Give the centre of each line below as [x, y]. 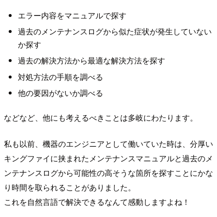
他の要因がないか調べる [60, 93]
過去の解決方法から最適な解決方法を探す [91, 61]
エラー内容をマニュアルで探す [72, 15]
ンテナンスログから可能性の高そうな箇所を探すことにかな [108, 172]
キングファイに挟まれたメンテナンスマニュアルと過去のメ [108, 158]
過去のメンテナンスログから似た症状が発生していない [115, 31]
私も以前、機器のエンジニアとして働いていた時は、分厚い [108, 143]
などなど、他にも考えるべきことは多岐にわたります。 [101, 117]
